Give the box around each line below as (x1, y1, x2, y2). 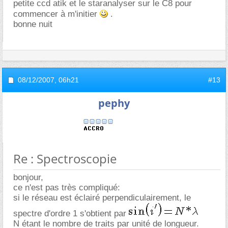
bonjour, (13, 172, 43, 182)
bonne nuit (13, 19, 52, 29)
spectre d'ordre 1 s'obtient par (13, 208, 129, 218)
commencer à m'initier (13, 9, 100, 19)
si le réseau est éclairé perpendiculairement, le (13, 192, 191, 203)
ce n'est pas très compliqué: (13, 182, 120, 192)
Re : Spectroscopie (13, 150, 117, 167)
